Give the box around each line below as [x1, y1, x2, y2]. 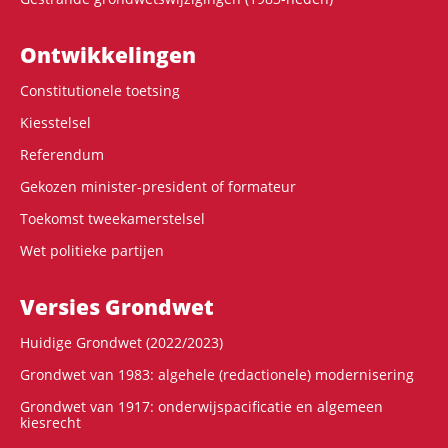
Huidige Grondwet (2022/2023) [20, 332, 223, 352]
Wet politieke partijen [20, 240, 164, 260]
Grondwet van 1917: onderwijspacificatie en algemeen [20, 396, 383, 416]
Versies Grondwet [20, 292, 214, 321]
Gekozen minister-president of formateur [20, 176, 296, 196]
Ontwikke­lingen [20, 40, 196, 69]
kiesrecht [20, 412, 81, 432]
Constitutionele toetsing [20, 80, 180, 100]
